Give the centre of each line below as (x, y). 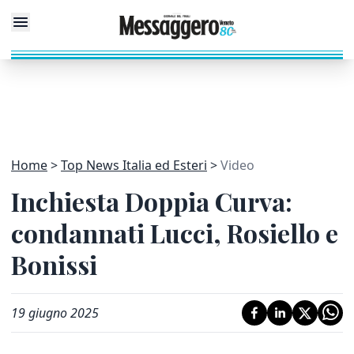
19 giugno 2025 (55, 313)
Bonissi (54, 264)
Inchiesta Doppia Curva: (152, 201)
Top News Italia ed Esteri (134, 165)
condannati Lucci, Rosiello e (175, 233)
